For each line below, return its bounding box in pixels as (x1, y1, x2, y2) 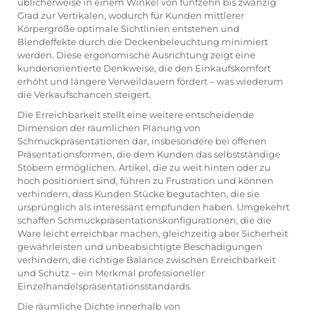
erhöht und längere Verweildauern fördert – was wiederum (17, 75, 283, 87)
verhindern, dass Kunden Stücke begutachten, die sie (17, 187, 260, 199)
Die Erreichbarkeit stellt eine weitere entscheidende (17, 108, 254, 120)
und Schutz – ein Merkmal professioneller (17, 267, 205, 278)
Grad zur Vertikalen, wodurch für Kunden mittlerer (17, 9, 244, 21)
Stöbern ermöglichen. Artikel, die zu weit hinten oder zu (17, 161, 271, 173)
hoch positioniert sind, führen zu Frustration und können (17, 174, 274, 186)
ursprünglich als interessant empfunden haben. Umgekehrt (17, 201, 289, 212)
